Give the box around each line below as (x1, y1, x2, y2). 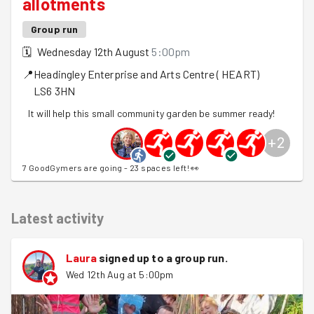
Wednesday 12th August (37, 45, 150, 58)
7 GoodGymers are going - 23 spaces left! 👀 (22, 163, 200, 172)
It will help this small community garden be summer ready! (28, 107, 275, 119)
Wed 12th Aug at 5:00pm (66, 268, 174, 280)
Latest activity (11, 210, 104, 226)
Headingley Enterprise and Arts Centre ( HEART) (34, 67, 260, 81)
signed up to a (96, 251, 175, 264)
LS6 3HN (34, 84, 76, 97)
